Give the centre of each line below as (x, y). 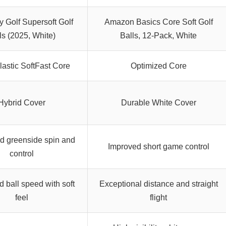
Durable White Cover (158, 102)
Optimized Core (158, 66)
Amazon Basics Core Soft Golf (158, 22)
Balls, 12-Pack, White (158, 35)
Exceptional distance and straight (158, 184)
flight (158, 197)
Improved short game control (158, 146)
